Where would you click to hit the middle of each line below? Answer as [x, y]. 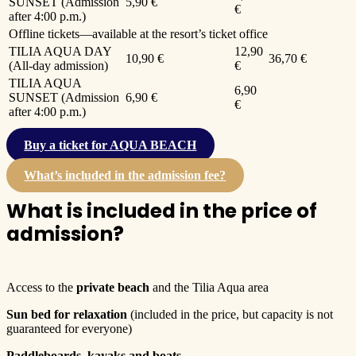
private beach [113, 287]
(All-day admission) [58, 66]
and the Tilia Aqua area [209, 287]
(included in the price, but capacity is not [230, 314]
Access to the [41, 287]
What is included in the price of [162, 211]
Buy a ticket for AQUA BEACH [110, 145]
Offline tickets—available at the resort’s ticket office [138, 34]
